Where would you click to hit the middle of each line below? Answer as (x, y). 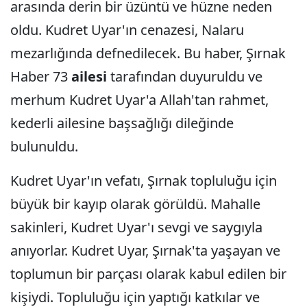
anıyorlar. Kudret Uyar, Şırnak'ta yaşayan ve (145, 250)
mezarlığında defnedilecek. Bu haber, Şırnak (148, 53)
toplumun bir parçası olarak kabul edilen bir (148, 274)
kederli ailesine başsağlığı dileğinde (122, 123)
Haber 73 (41, 76)
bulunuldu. (44, 146)
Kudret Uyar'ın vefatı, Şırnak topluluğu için (144, 181)
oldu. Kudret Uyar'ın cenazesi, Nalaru (127, 30)
